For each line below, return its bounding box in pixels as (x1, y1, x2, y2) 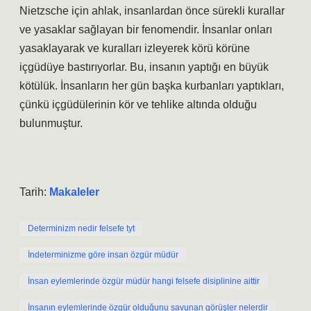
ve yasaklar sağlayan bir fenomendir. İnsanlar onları (19, 24, 272, 35)
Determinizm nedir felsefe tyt (28, 224, 135, 233)
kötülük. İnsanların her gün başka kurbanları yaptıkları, (19, 80, 284, 92)
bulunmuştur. (19, 117, 83, 129)
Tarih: (19, 186, 49, 198)
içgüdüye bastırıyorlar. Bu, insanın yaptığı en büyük (19, 61, 269, 73)
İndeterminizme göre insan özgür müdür (28, 250, 178, 260)
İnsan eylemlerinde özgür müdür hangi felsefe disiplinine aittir (28, 276, 260, 286)
